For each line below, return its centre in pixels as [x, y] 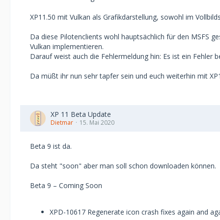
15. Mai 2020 [97, 123]
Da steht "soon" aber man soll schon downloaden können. [123, 166]
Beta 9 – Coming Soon [66, 185]
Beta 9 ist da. [51, 146]
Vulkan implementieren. [67, 46]
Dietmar [62, 123]
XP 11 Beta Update [81, 114]
